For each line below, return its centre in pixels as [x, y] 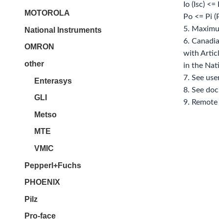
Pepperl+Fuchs [53, 165]
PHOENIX [42, 182]
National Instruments [63, 30]
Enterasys [53, 81]
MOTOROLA [47, 13]
